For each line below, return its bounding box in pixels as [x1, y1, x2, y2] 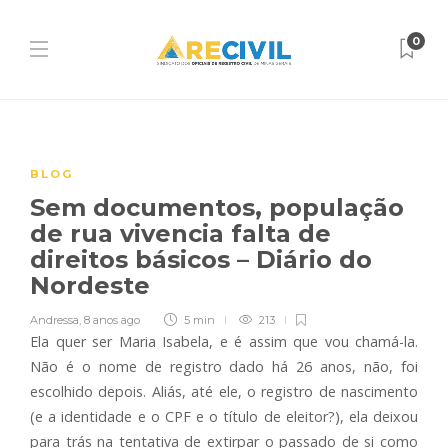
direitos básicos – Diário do [30, 245, 372, 274]
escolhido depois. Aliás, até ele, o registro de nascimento [30, 382, 418, 401]
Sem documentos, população [30, 193, 404, 222]
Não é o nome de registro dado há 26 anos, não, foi [30, 357, 418, 376]
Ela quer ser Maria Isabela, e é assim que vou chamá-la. [30, 332, 418, 351]
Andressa [30, 313, 79, 327]
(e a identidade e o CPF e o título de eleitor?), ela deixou [30, 407, 418, 426]
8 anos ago [84, 313, 140, 327]
